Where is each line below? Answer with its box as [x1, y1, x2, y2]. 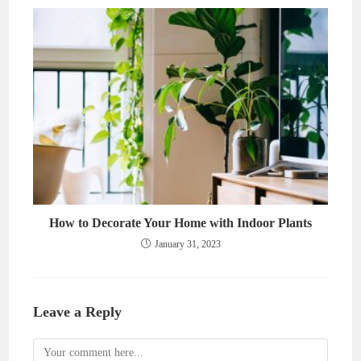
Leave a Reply [33, 304, 122, 320]
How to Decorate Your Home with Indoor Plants [49, 216, 312, 230]
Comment [32, 342, 77, 354]
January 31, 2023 [154, 239, 221, 250]
